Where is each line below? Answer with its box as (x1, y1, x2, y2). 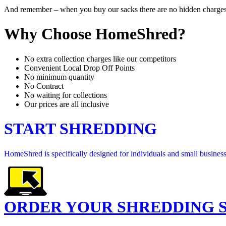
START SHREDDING (4, 120, 157, 138)
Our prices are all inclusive (24, 99, 109, 108)
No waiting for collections (24, 90, 107, 99)
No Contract (24, 81, 64, 90)
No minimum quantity (24, 72, 94, 81)
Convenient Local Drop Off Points (24, 63, 135, 72)
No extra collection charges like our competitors (24, 54, 176, 63)
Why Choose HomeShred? (4, 25, 186, 43)
